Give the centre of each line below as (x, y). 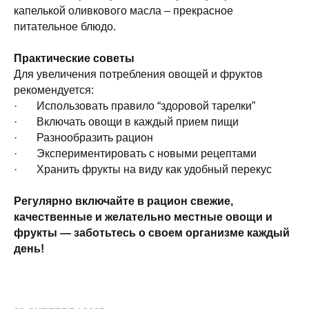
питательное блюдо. (65, 27)
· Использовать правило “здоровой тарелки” (134, 106)
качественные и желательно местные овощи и (143, 217)
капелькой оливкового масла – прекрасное (123, 11)
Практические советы (74, 59)
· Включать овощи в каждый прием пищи (126, 122)
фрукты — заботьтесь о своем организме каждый (152, 233)
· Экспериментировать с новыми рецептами (135, 154)
